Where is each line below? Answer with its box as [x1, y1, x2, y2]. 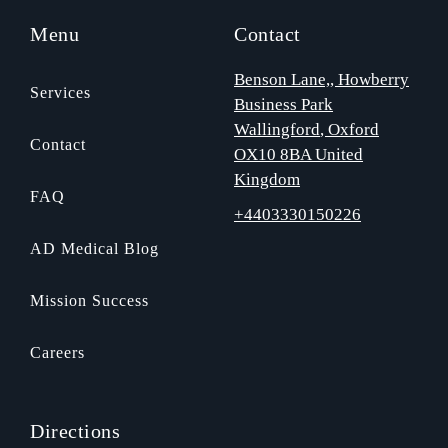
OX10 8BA [234, 144, 311, 164]
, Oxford [320, 119, 379, 139]
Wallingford [234, 119, 320, 139]
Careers [30, 343, 85, 361]
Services [30, 83, 91, 101]
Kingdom [234, 169, 300, 189]
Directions [30, 419, 120, 442]
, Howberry [330, 69, 409, 89]
